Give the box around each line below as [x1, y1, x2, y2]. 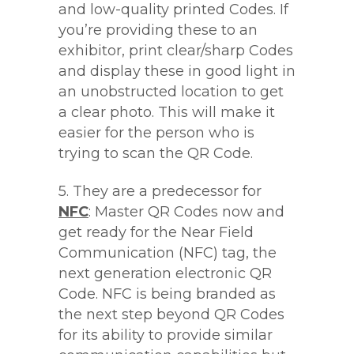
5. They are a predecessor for [58, 183, 262, 200]
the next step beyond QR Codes [58, 306, 284, 323]
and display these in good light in [58, 62, 296, 80]
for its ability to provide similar [58, 326, 273, 344]
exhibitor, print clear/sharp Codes [58, 42, 293, 59]
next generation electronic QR [58, 265, 272, 282]
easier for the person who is [58, 124, 254, 141]
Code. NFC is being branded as [58, 285, 276, 303]
